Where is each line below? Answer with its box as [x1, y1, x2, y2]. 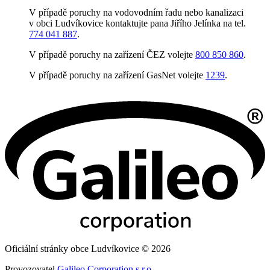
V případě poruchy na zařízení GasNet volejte [29, 70, 206, 80]
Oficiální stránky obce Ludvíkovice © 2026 [5, 243, 171, 254]
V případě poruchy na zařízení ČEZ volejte [29, 49, 195, 60]
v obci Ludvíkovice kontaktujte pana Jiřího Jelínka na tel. [29, 18, 246, 28]
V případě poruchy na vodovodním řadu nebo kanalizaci [29, 7, 243, 17]
